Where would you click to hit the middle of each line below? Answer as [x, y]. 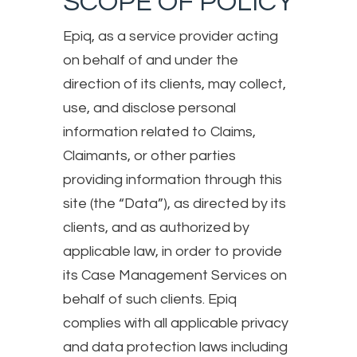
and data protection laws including [175, 347]
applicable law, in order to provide [173, 251]
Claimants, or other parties [149, 155]
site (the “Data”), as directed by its [175, 203]
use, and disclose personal [149, 108]
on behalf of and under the [151, 60]
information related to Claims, [159, 131]
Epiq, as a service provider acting [171, 36]
